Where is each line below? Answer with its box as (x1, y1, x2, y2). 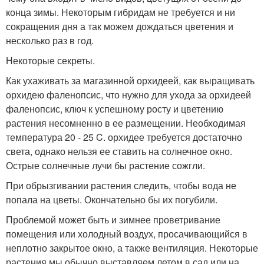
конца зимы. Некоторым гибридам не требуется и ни (6, 5, 235, 19)
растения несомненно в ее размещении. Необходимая (6, 116, 246, 130)
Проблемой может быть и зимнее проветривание (6, 213, 220, 227)
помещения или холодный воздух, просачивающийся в (6, 227, 247, 241)
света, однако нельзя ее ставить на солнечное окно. (6, 144, 232, 159)
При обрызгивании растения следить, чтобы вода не (6, 179, 236, 193)
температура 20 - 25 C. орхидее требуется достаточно (6, 130, 242, 144)
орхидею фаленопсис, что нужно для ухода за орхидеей (6, 88, 251, 102)
